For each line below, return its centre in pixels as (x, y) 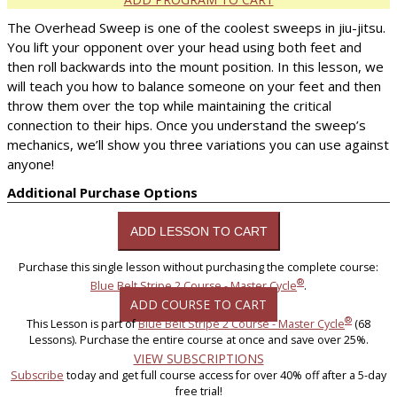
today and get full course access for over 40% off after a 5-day (225, 376)
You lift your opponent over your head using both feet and (184, 47)
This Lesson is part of (82, 324)
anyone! (31, 163)
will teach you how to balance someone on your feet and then (194, 86)
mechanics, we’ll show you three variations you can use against (198, 144)
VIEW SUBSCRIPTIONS (198, 359)
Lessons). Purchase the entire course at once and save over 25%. (198, 340)
